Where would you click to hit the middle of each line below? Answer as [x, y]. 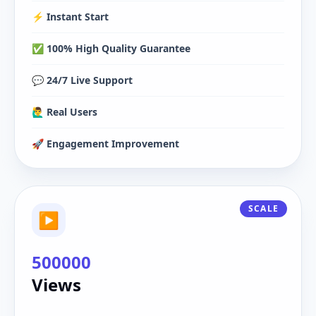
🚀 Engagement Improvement [105, 144]
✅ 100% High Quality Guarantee [111, 48]
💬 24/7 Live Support [82, 80]
